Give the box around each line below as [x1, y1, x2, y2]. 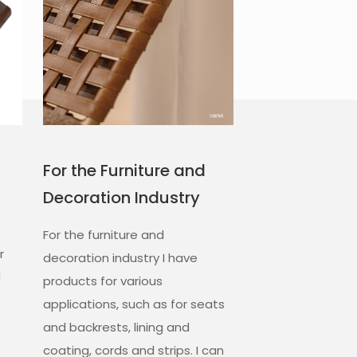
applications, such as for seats [43, 296, 226, 313]
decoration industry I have [43, 249, 198, 267]
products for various [43, 273, 163, 290]
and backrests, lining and [43, 319, 190, 336]
